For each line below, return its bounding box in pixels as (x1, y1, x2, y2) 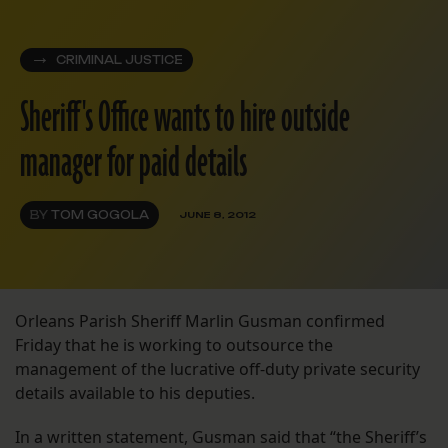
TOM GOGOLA (51, 207, 149, 222)
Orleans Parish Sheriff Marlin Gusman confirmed (15, 309, 385, 332)
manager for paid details (20, 135, 247, 192)
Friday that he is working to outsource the (15, 333, 333, 356)
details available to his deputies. (15, 381, 255, 404)
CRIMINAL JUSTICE (56, 52, 183, 67)
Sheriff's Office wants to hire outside (20, 90, 350, 147)
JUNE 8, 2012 (179, 209, 256, 221)
